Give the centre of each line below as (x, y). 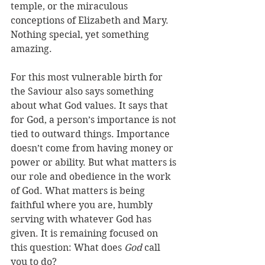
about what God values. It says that (91, 106)
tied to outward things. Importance (91, 134)
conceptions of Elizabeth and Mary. (91, 21)
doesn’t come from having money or (93, 148)
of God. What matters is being (79, 191)
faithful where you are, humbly (83, 205)
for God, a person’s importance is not (95, 120)
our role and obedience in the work (92, 177)
